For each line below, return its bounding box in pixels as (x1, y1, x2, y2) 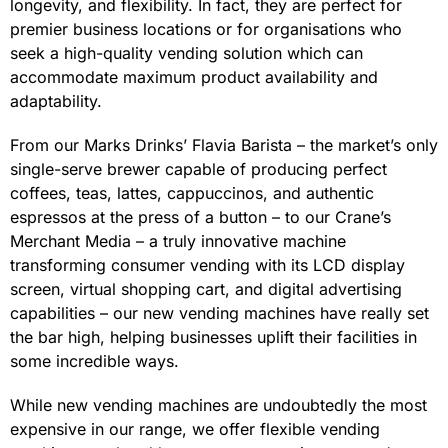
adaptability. (10, 90, 102, 111)
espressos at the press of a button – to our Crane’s (10, 206, 391, 227)
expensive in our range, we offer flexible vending (10, 418, 380, 439)
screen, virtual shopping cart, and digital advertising (10, 278, 402, 299)
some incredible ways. (10, 350, 179, 371)
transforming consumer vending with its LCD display (10, 254, 405, 275)
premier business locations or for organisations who (10, 18, 402, 39)
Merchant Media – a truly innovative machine (10, 230, 346, 251)
